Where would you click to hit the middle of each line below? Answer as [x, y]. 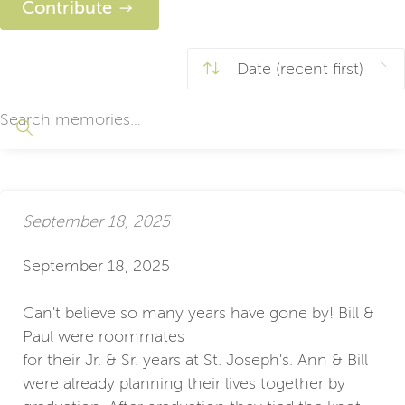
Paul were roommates [104, 336]
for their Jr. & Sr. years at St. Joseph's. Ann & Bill [195, 359]
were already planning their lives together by [184, 383]
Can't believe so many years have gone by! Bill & [198, 312]
